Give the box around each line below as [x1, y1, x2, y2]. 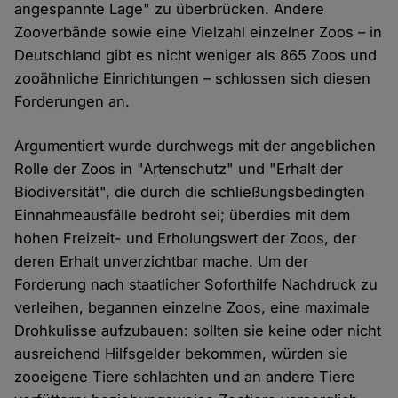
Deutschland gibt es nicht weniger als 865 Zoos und [14, 46, 378, 65]
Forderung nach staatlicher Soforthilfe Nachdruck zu [14, 275, 378, 294]
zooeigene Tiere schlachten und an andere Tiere [14, 368, 356, 386]
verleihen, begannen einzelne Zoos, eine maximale [14, 298, 370, 317]
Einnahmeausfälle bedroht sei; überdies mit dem [14, 206, 351, 225]
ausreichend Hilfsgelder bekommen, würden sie [14, 345, 349, 363]
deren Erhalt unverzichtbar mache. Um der [14, 252, 309, 271]
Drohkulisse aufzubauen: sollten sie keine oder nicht [14, 322, 382, 340]
